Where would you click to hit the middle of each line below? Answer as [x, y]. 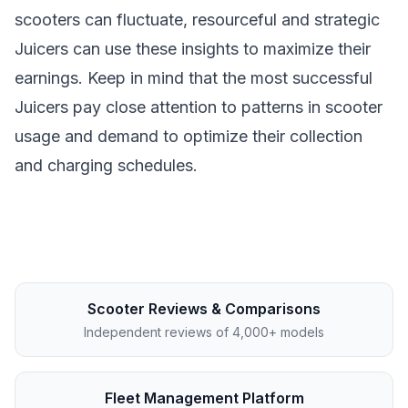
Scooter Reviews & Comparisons [204, 309]
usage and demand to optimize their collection [189, 136]
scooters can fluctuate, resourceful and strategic [197, 20]
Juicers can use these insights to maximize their [193, 49]
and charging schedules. [106, 165]
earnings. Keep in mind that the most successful [194, 78]
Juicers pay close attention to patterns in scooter [199, 107]
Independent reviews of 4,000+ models [204, 332]
